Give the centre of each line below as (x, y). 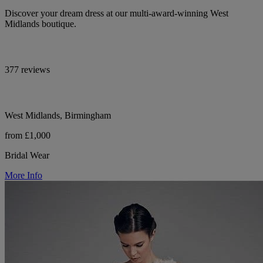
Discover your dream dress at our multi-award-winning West (117, 14)
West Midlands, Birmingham (58, 116)
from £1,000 (28, 136)
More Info (23, 176)
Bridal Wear (27, 156)
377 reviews (27, 70)
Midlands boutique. (41, 24)
